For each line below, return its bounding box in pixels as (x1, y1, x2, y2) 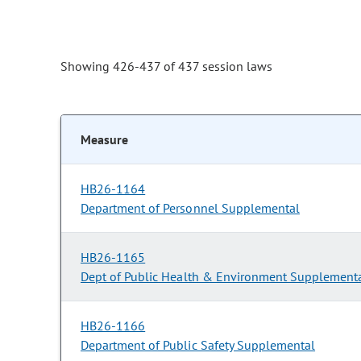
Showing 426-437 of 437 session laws (60, 58, 272, 75)
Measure (81, 131, 128, 148)
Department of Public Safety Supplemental (81, 337, 316, 354)
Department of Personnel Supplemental (81, 200, 300, 217)
